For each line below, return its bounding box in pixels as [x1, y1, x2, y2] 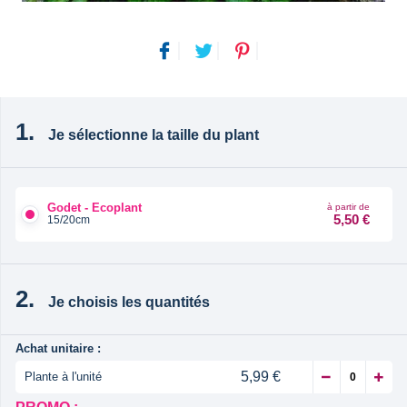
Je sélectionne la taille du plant [48, 126, 259, 143]
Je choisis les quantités [48, 293, 210, 310]
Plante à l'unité [25, 369, 102, 383]
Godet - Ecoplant [47, 201, 142, 215]
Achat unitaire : [15, 341, 101, 355]
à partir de [327, 201, 370, 212]
